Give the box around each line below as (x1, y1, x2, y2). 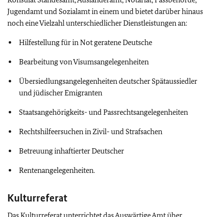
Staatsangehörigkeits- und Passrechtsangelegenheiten (19, 108, 188, 117)
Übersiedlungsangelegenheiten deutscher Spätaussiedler (19, 77, 197, 86)
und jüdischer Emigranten (19, 88, 102, 98)
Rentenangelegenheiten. (19, 166, 95, 175)
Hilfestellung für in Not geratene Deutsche (19, 38, 152, 47)
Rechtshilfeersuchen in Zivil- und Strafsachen (19, 127, 162, 137)
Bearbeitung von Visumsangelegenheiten (19, 57, 149, 67)
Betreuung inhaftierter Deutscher (19, 146, 124, 156)
